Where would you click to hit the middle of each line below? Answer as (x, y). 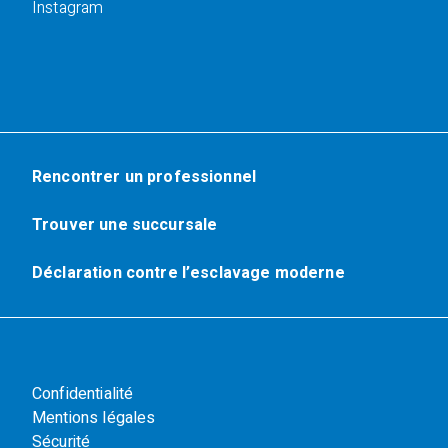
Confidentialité (83, 393)
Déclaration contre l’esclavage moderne (188, 272)
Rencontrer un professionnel (144, 176)
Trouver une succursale (125, 224)
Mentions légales (94, 417)
